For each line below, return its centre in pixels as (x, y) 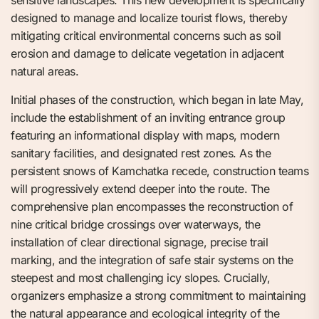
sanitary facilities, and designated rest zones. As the (141, 153)
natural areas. (45, 72)
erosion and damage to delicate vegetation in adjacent (147, 54)
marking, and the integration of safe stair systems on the (152, 260)
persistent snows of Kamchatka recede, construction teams (159, 171)
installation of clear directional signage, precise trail (139, 242)
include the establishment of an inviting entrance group (148, 118)
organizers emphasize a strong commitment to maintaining (158, 296)
